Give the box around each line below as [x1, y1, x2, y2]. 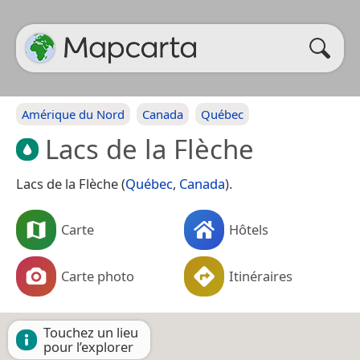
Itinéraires [229, 266, 292, 285]
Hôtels [229, 219, 268, 239]
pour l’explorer [43, 337, 133, 356]
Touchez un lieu [43, 322, 138, 342]
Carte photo [61, 266, 134, 285]
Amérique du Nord [22, 106, 125, 122]
